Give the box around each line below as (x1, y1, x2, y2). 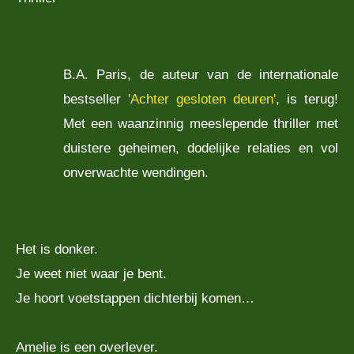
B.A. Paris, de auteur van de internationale (63, 66, 338, 83)
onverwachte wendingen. (63, 164, 209, 181)
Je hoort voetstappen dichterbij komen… (16, 289, 254, 306)
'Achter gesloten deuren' (128, 91, 276, 107)
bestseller (63, 91, 128, 107)
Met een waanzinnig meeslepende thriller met (63, 115, 338, 132)
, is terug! (276, 91, 338, 107)
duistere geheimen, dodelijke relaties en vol (63, 140, 338, 156)
